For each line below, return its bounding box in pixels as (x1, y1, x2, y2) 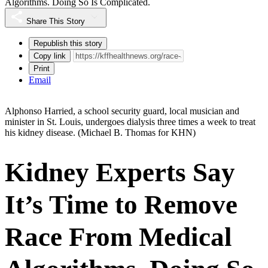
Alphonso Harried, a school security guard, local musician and (5, 105, 239, 116)
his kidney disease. (5, 127, 78, 138)
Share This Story (26, 16, 85, 26)
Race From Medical (5, 221, 232, 252)
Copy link (33, 51, 66, 60)
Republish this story (33, 38, 102, 48)
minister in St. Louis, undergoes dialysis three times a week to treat (5, 116, 255, 127)
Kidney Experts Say (5, 157, 235, 187)
